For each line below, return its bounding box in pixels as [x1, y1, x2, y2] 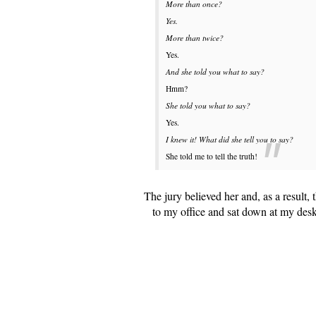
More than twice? [166, 32, 224, 43]
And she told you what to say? [166, 66, 265, 77]
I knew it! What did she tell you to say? [166, 134, 293, 145]
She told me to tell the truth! [166, 151, 257, 162]
